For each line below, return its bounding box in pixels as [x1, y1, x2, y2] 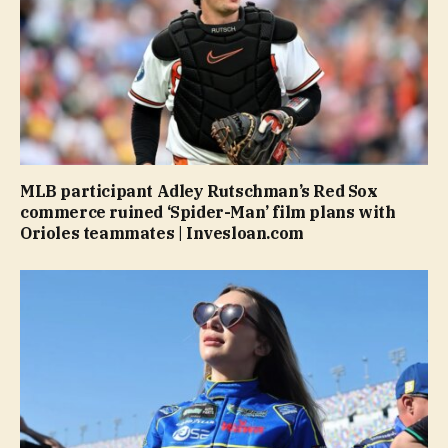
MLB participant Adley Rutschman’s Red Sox [20, 181, 378, 202]
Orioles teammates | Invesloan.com [20, 223, 304, 244]
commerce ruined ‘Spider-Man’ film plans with [20, 202, 396, 223]
